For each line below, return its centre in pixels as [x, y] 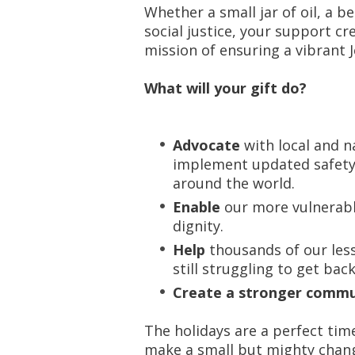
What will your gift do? [225, 88]
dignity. [198, 226]
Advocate [206, 145]
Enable [197, 207]
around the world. [234, 183]
